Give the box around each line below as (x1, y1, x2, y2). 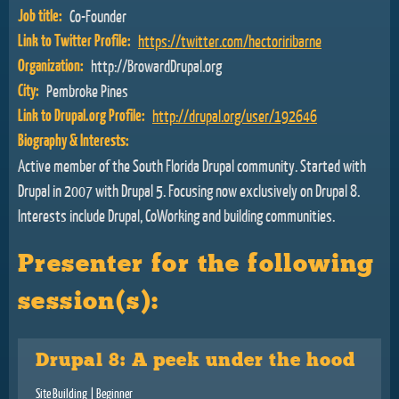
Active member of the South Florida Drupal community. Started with (18, 155, 366, 175)
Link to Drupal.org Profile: (18, 104, 148, 126)
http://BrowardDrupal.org (91, 55, 222, 76)
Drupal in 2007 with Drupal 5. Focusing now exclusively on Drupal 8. (18, 180, 360, 200)
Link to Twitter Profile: (18, 29, 134, 51)
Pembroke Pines (46, 80, 128, 101)
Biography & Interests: (18, 129, 132, 151)
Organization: (18, 54, 86, 76)
